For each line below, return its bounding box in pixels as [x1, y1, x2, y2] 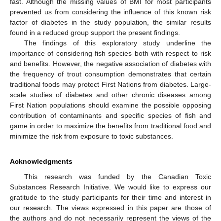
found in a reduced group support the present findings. [10, 29, 180, 37]
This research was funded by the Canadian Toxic [24, 173, 211, 181]
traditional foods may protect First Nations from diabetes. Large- [10, 80, 211, 89]
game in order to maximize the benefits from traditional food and [10, 122, 211, 130]
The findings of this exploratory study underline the [24, 39, 211, 47]
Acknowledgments [10, 157, 73, 166]
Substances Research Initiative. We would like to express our [10, 183, 211, 191]
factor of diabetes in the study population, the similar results [10, 18, 211, 27]
